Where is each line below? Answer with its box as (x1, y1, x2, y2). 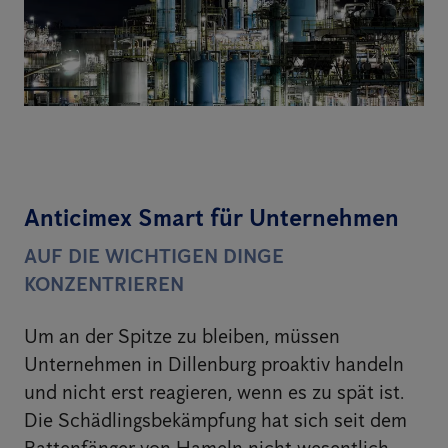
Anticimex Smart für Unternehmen (24, 203, 399, 233)
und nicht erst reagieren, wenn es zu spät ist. (24, 380, 404, 405)
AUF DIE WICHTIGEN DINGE (24, 244, 284, 269)
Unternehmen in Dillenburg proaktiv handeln (24, 352, 404, 377)
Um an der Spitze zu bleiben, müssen (24, 324, 340, 349)
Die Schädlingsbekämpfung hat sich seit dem (24, 408, 407, 433)
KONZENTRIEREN (24, 272, 184, 297)
